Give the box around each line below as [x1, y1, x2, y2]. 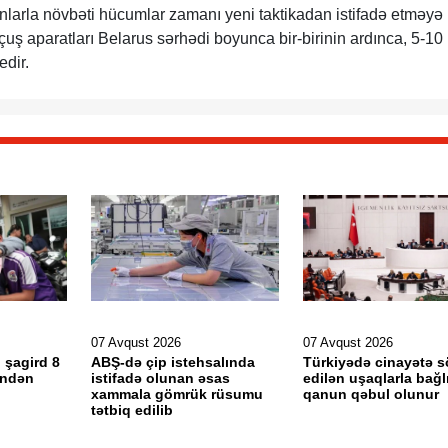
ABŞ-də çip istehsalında [90, 354, 255, 370]
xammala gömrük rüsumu [90, 386, 263, 402]
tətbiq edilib [90, 402, 173, 418]
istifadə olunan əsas [90, 370, 230, 386]
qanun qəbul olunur [302, 386, 439, 402]
